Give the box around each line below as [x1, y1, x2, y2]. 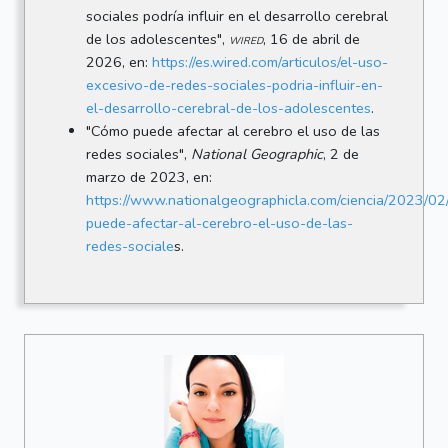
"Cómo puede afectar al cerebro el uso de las [85, 121, 380, 142]
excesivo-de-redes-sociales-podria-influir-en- [85, 75, 383, 96]
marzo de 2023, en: [85, 167, 212, 188]
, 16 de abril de [262, 29, 360, 50]
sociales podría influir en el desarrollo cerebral [85, 6, 388, 27]
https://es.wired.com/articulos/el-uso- [151, 52, 388, 73]
